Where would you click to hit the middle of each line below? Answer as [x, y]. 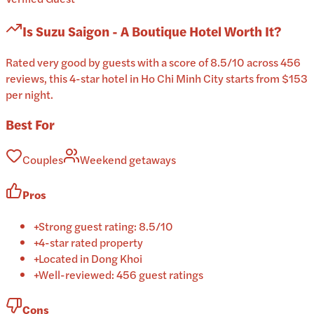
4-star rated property [91, 242]
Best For [30, 125]
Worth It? [251, 31]
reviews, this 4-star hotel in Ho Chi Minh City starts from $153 [157, 78]
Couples [43, 160]
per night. [29, 94]
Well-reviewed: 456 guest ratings [121, 274]
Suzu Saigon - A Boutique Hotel [129, 31]
